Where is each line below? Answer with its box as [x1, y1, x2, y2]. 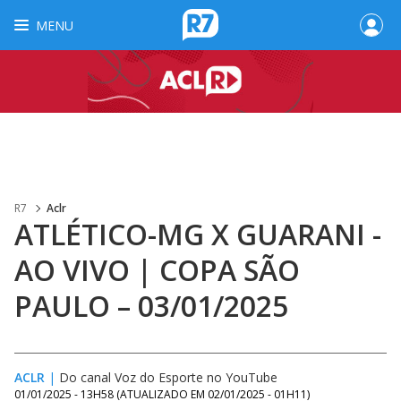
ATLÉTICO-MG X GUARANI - [14, 215, 381, 253]
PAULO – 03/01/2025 [14, 286, 288, 325]
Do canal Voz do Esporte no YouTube [59, 369, 277, 386]
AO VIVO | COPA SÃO [14, 251, 300, 289]
